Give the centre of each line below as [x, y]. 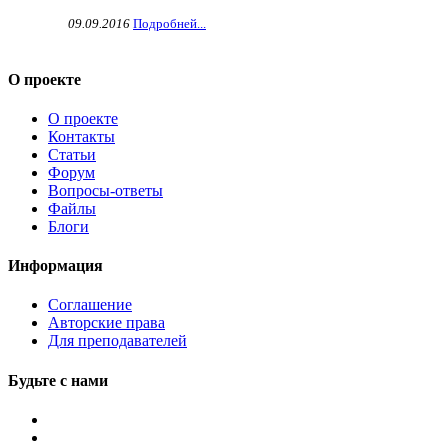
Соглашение [90, 305]
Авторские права [106, 323]
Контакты [81, 136]
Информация [55, 266]
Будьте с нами [58, 380]
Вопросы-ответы [105, 190]
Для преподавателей [117, 341]
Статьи [72, 154]
